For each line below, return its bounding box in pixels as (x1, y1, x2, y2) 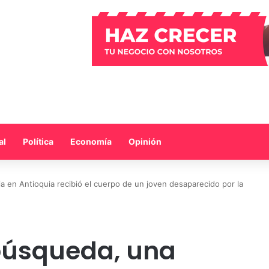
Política (23, 136, 53, 147)
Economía (70, 136, 112, 147)
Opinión (128, 136, 162, 147)
